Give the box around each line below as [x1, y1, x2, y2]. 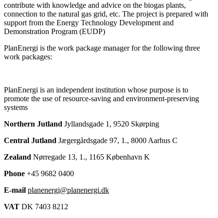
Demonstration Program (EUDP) [4, 27, 105, 36]
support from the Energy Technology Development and [4, 18, 174, 27]
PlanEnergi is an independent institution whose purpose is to [4, 85, 188, 94]
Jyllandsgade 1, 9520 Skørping [62, 119, 159, 128]
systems [4, 103, 28, 111]
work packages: [4, 52, 52, 61]
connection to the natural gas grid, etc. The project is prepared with [4, 9, 208, 18]
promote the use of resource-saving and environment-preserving [4, 94, 199, 103]
